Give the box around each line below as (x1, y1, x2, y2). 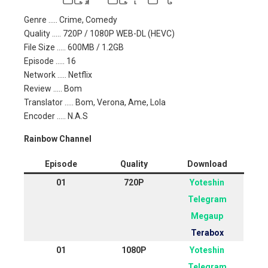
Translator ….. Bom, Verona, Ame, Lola (24, 97, 166, 107)
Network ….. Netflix (24, 69, 92, 80)
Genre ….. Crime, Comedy (24, 14, 117, 25)
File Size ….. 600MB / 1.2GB (24, 42, 124, 52)
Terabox (190, 227, 224, 237)
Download (187, 159, 227, 169)
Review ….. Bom (24, 83, 82, 93)
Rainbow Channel (24, 133, 92, 144)
